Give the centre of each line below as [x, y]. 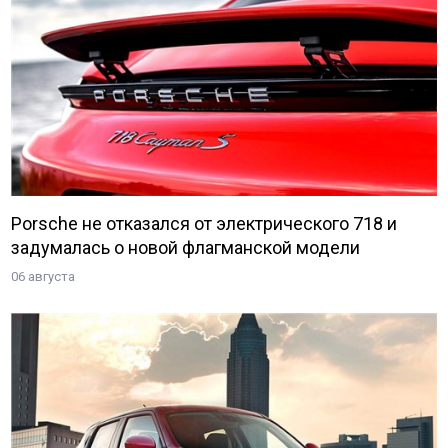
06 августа [43, 276]
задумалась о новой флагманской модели [186, 247]
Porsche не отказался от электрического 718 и [204, 223]
